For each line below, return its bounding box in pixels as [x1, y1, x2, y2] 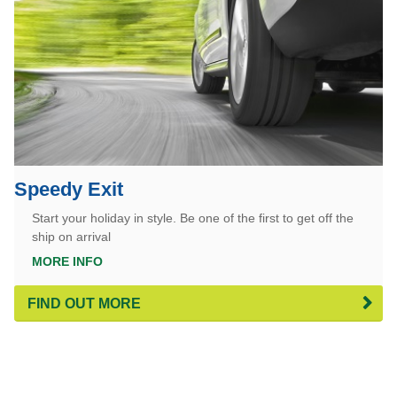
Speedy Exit [13, 177, 123, 200]
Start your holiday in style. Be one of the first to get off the [31, 210, 354, 225]
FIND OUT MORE [27, 295, 141, 311]
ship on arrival [31, 229, 111, 244]
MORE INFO [31, 253, 103, 269]
